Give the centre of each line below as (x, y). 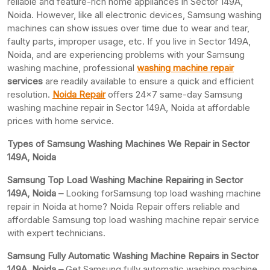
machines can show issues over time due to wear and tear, (128, 28)
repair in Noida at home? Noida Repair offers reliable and (124, 206)
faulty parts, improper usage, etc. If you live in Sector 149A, (129, 41)
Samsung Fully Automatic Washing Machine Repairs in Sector (133, 256)
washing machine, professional (72, 67)
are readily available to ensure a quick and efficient (149, 81)
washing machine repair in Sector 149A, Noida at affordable (129, 107)
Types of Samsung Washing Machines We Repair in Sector (128, 143)
